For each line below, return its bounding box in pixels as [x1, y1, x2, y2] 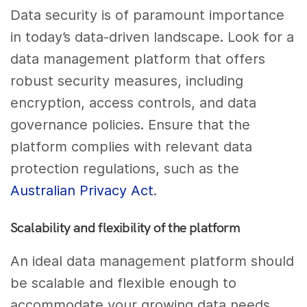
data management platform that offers [10, 51, 266, 68]
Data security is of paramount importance [10, 7, 285, 24]
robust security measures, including [10, 73, 244, 90]
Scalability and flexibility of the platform [10, 219, 241, 236]
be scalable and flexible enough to [10, 275, 237, 292]
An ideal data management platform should [10, 253, 295, 270]
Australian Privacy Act [10, 182, 154, 199]
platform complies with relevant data [10, 138, 253, 156]
